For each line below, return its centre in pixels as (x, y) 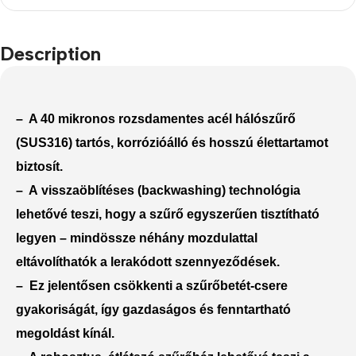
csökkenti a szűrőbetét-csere (201, 285)
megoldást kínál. (65, 333)
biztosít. (39, 166)
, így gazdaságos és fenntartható (193, 309)
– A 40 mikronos (67, 118)
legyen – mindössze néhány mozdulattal (137, 238)
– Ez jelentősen (65, 285)
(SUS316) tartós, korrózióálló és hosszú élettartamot (172, 142)
